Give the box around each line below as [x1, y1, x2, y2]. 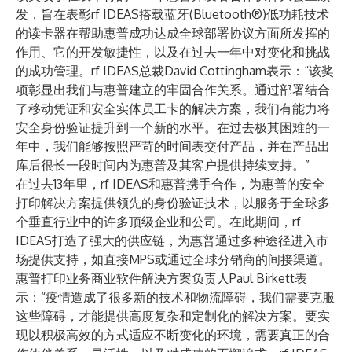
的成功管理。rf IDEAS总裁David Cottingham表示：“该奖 [16, 63, 334, 79]
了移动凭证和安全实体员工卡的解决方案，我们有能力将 [16, 101, 330, 116]
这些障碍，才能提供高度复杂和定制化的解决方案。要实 [16, 308, 330, 324]
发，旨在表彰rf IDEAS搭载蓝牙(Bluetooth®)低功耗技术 [16, 6, 329, 22]
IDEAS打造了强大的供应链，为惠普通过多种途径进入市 [16, 233, 328, 248]
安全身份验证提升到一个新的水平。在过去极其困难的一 [16, 119, 330, 135]
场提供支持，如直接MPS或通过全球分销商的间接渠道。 [16, 251, 331, 267]
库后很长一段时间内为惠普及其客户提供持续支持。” [16, 157, 310, 173]
